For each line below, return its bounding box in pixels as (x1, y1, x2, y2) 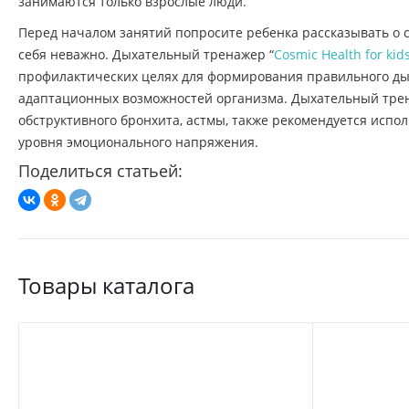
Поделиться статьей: (18, 160, 183, 182)
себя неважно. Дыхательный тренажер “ (18, 46, 274, 63)
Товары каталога (18, 270, 194, 300)
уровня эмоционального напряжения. (18, 133, 258, 151)
